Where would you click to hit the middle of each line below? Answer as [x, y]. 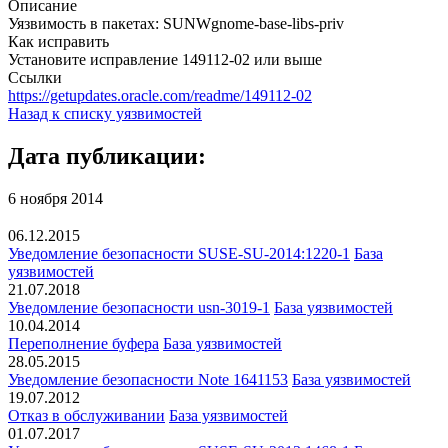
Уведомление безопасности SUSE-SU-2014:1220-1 [179, 254]
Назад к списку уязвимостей [105, 113]
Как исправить [58, 41]
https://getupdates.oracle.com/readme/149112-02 [160, 95]
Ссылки [35, 77]
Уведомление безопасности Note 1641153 [148, 380]
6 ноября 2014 [55, 198]
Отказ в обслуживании [86, 416]
